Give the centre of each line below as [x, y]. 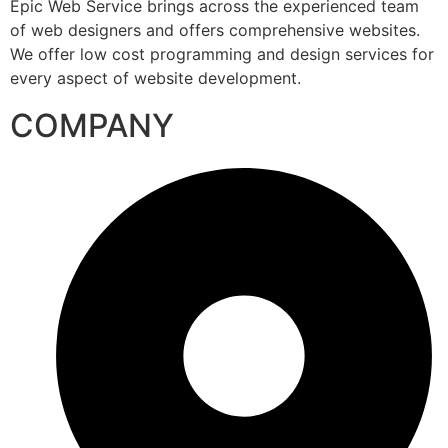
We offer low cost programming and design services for [222, 54]
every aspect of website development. [155, 78]
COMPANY [92, 125]
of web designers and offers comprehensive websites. [215, 30]
